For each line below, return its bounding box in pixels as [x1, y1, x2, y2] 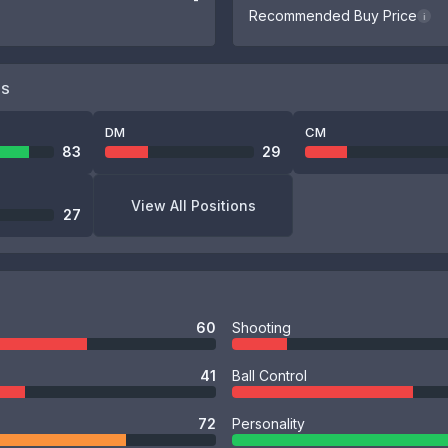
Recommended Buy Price [249, 7, 417, 24]
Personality [232, 415, 305, 432]
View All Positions [130, 196, 256, 214]
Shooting [232, 319, 291, 336]
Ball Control [232, 367, 307, 384]
